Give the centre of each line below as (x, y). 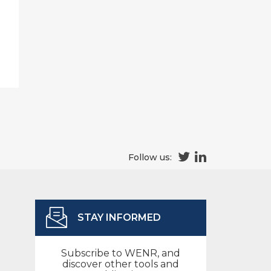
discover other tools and (120, 264)
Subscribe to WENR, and (120, 253)
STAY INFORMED (119, 217)
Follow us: (150, 157)
